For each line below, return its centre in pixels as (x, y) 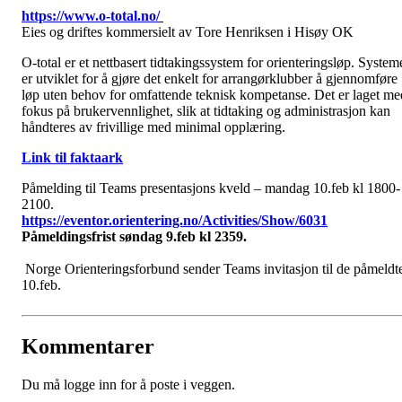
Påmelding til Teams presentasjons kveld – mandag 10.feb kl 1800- (211, 188)
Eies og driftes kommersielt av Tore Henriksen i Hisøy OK (188, 32)
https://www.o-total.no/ (91, 16)
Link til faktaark (72, 158)
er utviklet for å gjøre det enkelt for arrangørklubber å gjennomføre (210, 79)
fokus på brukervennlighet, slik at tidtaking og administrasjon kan (206, 111)
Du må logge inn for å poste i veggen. (128, 385)
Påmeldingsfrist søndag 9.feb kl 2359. (134, 237)
